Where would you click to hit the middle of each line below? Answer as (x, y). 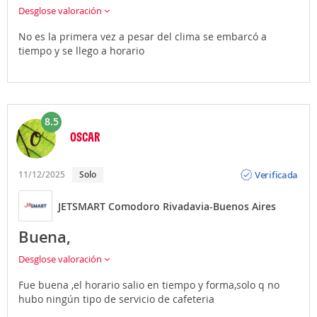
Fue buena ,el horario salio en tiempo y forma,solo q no (149, 285)
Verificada (277, 174)
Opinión (272, 163)
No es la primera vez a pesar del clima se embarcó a (143, 36)
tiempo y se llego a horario (81, 51)
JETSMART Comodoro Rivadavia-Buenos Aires (167, 206)
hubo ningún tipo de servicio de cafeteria (116, 299)
